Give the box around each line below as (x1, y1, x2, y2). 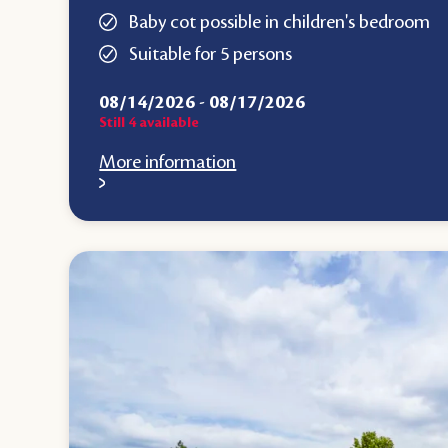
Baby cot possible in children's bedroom (129, 11, 431, 32)
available (136, 114, 200, 131)
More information (99, 151, 237, 172)
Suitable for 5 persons (129, 43, 293, 64)
